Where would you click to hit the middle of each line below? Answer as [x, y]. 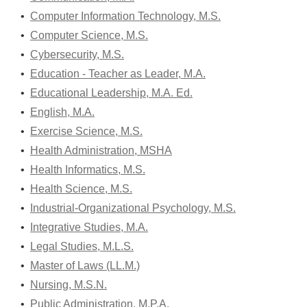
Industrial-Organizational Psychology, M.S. [133, 208]
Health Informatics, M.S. [88, 170]
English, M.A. [62, 112]
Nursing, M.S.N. [69, 285]
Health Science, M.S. [81, 189]
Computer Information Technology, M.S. [125, 16]
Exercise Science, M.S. [86, 131]
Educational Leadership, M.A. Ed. [111, 93]
